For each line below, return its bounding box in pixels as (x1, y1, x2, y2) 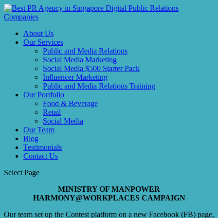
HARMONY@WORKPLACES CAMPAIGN (33, 194, 185, 202)
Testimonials (23, 143, 62, 151)
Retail (43, 108, 61, 116)
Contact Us (23, 152, 58, 160)
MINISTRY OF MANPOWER (58, 185, 160, 193)
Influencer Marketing (43, 73, 108, 81)
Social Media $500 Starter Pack (43, 64, 140, 73)
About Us (23, 29, 54, 37)
